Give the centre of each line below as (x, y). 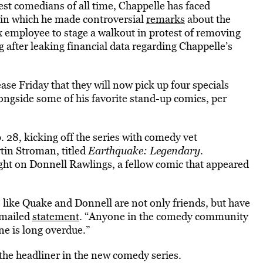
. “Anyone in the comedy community (163, 216)
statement (55, 216)
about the (208, 19)
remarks (165, 19)
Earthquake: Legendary (144, 151)
